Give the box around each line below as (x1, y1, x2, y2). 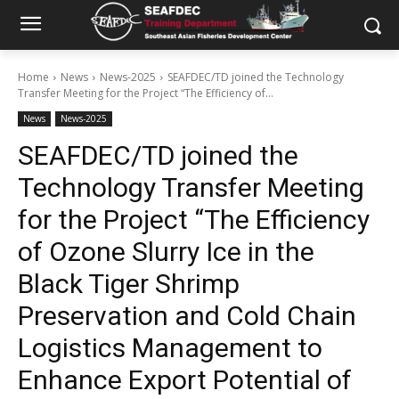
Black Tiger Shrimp (18, 268, 240, 299)
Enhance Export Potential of (18, 364, 352, 395)
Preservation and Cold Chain (18, 300, 356, 331)
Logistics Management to (18, 332, 322, 363)
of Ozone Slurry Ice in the (18, 236, 314, 267)
